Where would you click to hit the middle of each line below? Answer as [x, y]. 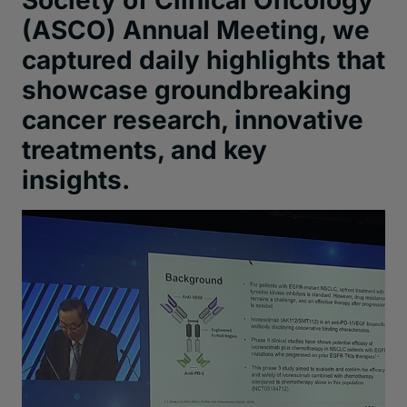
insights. [76, 180]
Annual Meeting [218, 30]
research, [174, 120]
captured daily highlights [179, 60]
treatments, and [119, 150]
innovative [299, 120]
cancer [67, 120]
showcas [77, 90]
